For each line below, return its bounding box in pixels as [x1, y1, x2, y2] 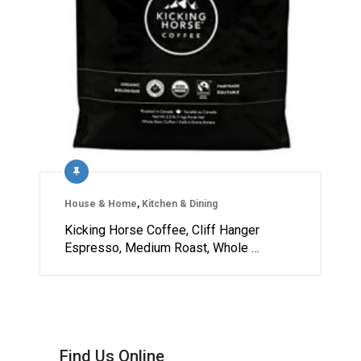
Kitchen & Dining [142, 198, 218, 210]
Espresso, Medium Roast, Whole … [64, 240, 259, 256]
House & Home [64, 198, 137, 210]
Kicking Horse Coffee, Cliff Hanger [64, 222, 259, 239]
